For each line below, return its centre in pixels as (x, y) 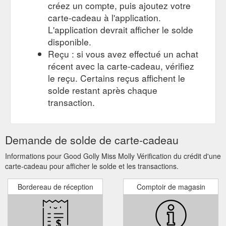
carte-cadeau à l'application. (104, 17)
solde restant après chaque (103, 90)
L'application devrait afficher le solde (121, 29)
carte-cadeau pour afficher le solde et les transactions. (92, 166)
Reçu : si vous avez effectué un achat (123, 53)
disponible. (70, 41)
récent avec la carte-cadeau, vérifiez (121, 66)
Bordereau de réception (55, 186)
